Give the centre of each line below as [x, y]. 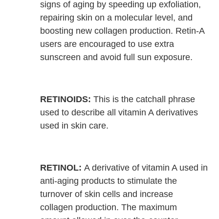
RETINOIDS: [66, 99]
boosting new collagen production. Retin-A [122, 31]
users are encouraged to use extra [107, 44]
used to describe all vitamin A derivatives [119, 113]
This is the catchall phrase [143, 99]
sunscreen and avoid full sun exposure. [117, 57]
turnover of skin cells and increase [107, 194]
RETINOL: [61, 168]
